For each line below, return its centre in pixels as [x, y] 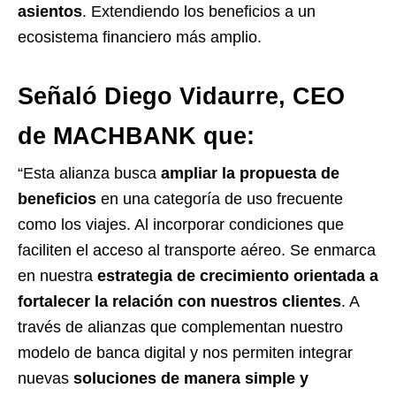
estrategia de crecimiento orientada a [238, 275]
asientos [50, 11]
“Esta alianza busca [89, 173]
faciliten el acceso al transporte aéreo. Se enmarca [197, 250]
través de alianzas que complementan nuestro [180, 327]
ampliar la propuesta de [250, 173]
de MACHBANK [107, 136]
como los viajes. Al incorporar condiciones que [181, 224]
